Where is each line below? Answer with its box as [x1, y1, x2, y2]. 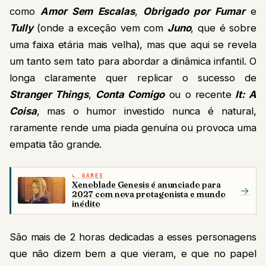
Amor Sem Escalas [40, 5, 135, 17]
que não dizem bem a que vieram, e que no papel [9, 247, 256, 259]
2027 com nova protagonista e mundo [72, 189, 226, 200]
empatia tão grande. [9, 138, 102, 150]
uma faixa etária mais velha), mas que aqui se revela [9, 38, 256, 50]
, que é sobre [191, 21, 256, 34]
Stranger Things [9, 88, 88, 100]
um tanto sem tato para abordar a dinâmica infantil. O [9, 55, 256, 67]
